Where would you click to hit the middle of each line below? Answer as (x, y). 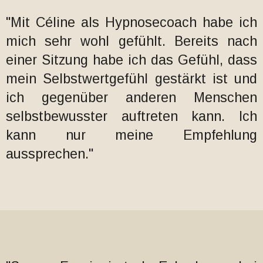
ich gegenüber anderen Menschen (131, 97)
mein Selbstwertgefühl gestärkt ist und (131, 79)
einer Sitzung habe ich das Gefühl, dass (131, 60)
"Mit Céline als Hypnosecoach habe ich (131, 22)
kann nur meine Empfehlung (131, 135)
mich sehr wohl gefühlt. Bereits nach (131, 41)
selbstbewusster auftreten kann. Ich (131, 116)
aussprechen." (50, 154)
